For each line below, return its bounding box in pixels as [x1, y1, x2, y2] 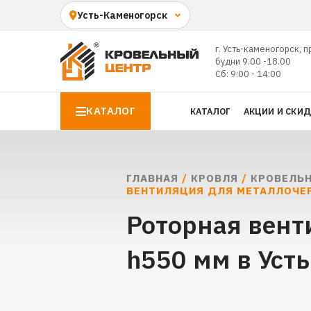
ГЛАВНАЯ [126, 171, 178, 185]
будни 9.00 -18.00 [215, 56, 291, 67]
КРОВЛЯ [191, 171, 238, 185]
